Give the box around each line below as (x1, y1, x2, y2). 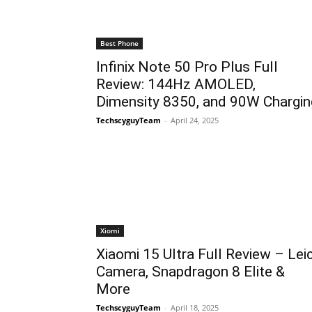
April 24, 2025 (171, 115, 219, 126)
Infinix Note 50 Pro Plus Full (96, 58, 278, 76)
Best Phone (100, 38, 139, 49)
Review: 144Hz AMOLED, (96, 76, 256, 93)
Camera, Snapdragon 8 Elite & (96, 263, 285, 281)
